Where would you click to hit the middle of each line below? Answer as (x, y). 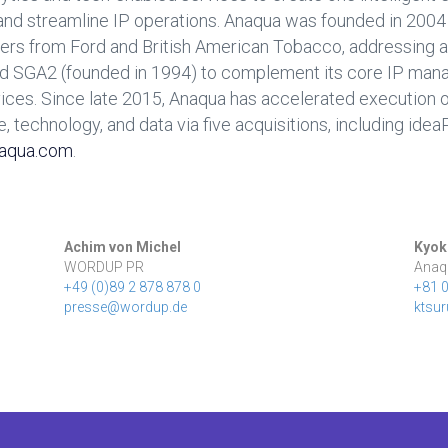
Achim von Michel (122, 247)
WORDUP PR (104, 267)
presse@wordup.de (125, 307)
